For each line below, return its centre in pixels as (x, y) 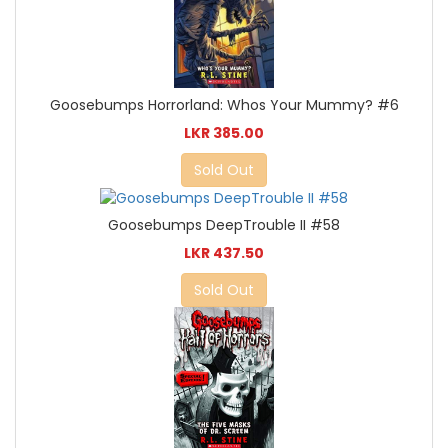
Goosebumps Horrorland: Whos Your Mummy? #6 (224, 105)
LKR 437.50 (224, 253)
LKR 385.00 (224, 133)
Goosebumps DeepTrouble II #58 (224, 225)
